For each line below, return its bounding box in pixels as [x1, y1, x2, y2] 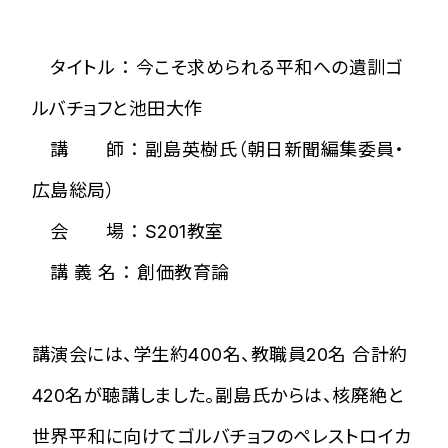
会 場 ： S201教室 [32, 220, 224, 242]
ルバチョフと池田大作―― [32, 97, 204, 119]
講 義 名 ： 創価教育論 [32, 261, 230, 283]
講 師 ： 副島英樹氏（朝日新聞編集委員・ [32, 138, 405, 160]
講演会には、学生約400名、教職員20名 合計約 [32, 343, 408, 365]
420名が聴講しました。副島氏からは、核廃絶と [32, 384, 405, 406]
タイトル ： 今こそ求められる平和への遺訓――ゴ [32, 56, 404, 78]
